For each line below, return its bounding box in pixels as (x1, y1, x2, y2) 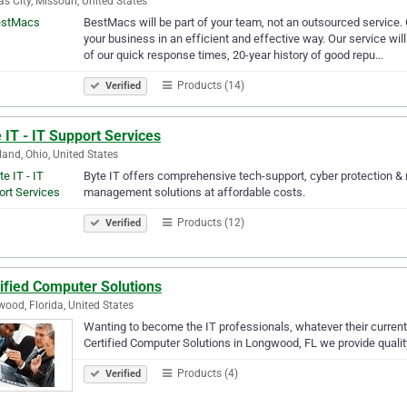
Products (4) (174, 366, 238, 380)
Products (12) (174, 215, 244, 229)
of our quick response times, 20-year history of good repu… (84, 47, 383, 62)
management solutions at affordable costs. (84, 184, 305, 199)
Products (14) (174, 78, 244, 92)
